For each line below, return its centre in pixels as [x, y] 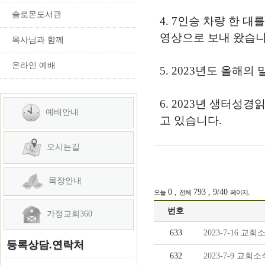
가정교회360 [68, 214]
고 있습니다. [191, 121]
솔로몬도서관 [37, 14]
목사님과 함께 [38, 40]
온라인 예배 [34, 65]
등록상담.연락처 [45, 245]
